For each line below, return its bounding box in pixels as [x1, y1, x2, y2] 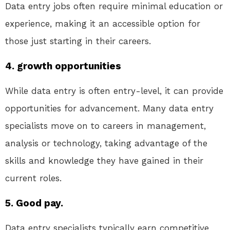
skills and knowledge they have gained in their [5, 156, 203, 166]
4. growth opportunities [5, 60, 121, 72]
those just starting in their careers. [5, 36, 151, 47]
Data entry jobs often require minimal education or [5, 1, 223, 12]
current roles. [5, 173, 62, 184]
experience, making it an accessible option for [5, 18, 200, 29]
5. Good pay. [5, 197, 63, 209]
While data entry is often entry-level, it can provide [5, 86, 223, 97]
